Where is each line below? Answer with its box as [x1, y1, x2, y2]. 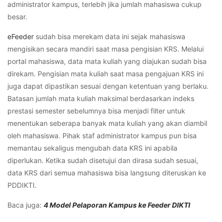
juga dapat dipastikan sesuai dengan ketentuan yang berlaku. [7, 82, 209, 91]
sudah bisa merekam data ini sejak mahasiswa [34, 32, 185, 41]
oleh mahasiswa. [7, 131, 62, 140]
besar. [7, 12, 27, 21]
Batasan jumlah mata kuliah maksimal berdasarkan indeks [7, 94, 194, 103]
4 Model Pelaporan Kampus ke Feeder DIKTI [44, 201, 190, 210]
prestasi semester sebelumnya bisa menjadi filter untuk [7, 107, 185, 115]
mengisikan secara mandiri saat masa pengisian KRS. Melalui [7, 45, 204, 54]
